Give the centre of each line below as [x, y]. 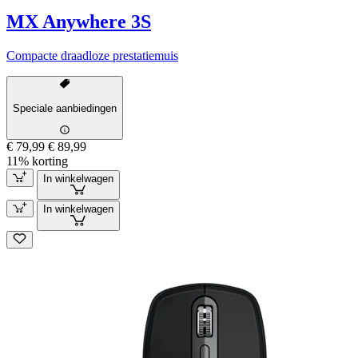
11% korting [37, 161]
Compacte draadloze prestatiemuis [92, 55]
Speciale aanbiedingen [65, 108]
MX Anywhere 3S [79, 22]
